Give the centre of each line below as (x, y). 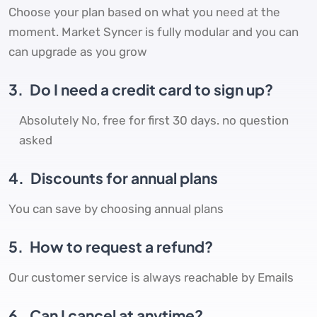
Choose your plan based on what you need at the (144, 12)
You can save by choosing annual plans (116, 209)
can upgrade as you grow (78, 52)
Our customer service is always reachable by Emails (151, 278)
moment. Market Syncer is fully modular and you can (154, 32)
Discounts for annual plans (123, 178)
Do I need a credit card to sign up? (150, 90)
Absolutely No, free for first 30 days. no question (154, 121)
